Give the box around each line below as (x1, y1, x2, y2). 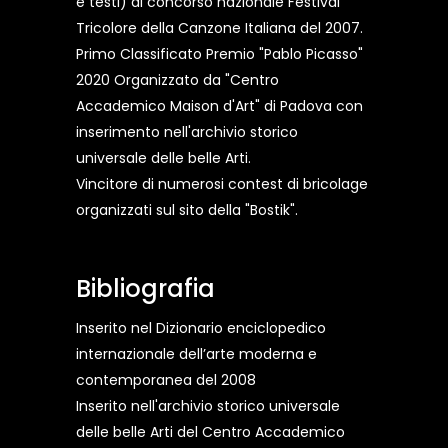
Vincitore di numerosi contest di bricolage (76, 174, 368, 195)
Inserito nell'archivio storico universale (76, 396, 340, 417)
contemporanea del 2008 (76, 370, 256, 391)
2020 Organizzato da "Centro (76, 70, 279, 91)
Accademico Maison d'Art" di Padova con (76, 96, 363, 117)
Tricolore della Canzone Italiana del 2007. (76, 18, 363, 39)
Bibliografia (76, 272, 215, 306)
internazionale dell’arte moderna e (76, 344, 317, 365)
